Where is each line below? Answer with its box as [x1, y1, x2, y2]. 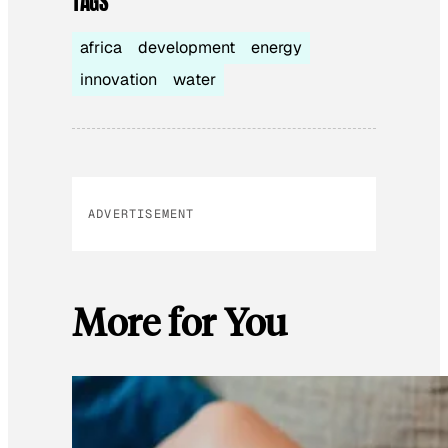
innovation [80, 69, 157, 91]
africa [80, 37, 122, 59]
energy [251, 37, 302, 59]
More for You [72, 297, 287, 346]
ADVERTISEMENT [88, 206, 195, 223]
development [138, 37, 235, 59]
